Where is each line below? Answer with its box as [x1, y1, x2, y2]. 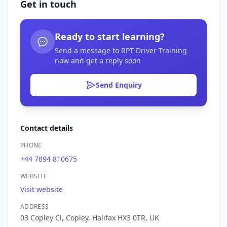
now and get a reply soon [55, 55, 141, 65]
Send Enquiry [95, 80, 142, 90]
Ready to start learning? [55, 30, 165, 43]
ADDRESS [20, 202, 49, 211]
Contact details [20, 123, 73, 133]
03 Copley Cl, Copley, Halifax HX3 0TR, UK [20, 212, 159, 222]
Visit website [20, 184, 63, 194]
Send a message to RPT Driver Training [55, 45, 187, 55]
